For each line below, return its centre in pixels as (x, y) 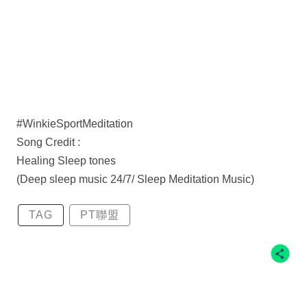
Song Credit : (48, 143)
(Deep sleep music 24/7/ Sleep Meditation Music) (135, 180)
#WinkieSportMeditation (75, 124)
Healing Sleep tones (66, 161)
